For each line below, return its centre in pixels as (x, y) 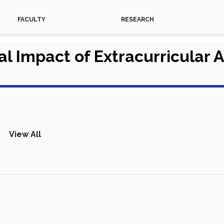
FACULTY (31, 19)
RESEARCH (137, 19)
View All (25, 134)
